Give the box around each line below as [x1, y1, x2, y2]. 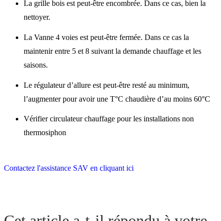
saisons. [24, 60, 48, 69]
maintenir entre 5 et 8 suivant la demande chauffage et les [24, 46, 201, 55]
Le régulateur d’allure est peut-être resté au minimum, [24, 80, 189, 89]
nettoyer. [24, 12, 50, 21]
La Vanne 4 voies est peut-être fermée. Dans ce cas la [24, 33, 189, 41]
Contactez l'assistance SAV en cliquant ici [4, 164, 134, 173]
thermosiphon [24, 128, 66, 137]
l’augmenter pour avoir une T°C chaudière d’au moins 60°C [24, 94, 210, 103]
